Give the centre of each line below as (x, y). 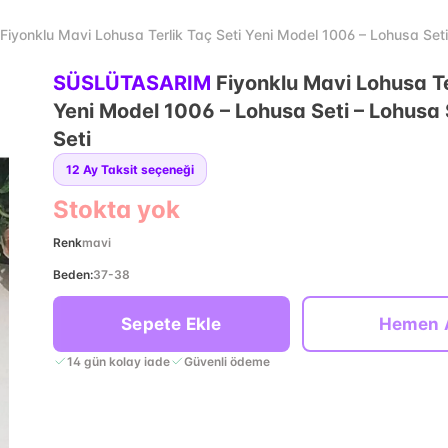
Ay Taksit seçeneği (138, 169)
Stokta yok (116, 209)
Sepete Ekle (171, 324)
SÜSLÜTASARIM (131, 83)
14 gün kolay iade (118, 361)
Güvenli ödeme (226, 361)
